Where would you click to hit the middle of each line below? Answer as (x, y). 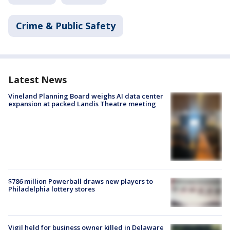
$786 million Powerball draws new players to (81, 181)
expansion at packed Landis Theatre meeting (82, 104)
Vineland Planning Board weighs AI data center (86, 96)
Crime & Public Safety (66, 26)
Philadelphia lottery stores (52, 189)
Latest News (37, 80)
